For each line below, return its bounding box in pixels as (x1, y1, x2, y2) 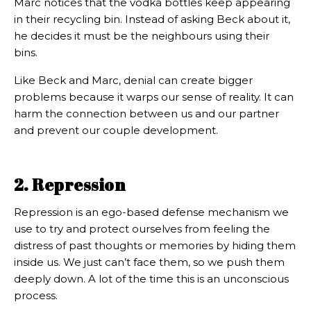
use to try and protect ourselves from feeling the (14, 222, 270, 236)
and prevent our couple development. (14, 124, 218, 137)
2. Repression (14, 174, 126, 196)
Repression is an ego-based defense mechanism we (14, 205, 289, 219)
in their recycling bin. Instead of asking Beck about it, (14, 12, 290, 26)
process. (14, 289, 58, 303)
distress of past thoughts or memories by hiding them (14, 239, 296, 253)
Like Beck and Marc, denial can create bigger (14, 74, 253, 87)
